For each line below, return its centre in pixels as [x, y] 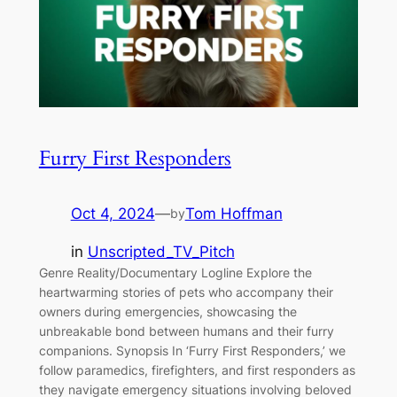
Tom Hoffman [234, 213]
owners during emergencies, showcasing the [167, 311]
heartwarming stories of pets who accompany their [186, 292]
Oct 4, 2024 [113, 213]
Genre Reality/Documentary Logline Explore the [175, 272]
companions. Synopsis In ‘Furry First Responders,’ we [192, 350]
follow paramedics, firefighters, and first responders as [197, 370]
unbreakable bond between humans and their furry [186, 331]
